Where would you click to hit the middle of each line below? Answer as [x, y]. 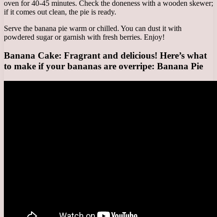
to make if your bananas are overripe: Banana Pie [103, 66]
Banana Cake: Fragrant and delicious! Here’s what [105, 56]
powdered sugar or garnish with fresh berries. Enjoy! [84, 37]
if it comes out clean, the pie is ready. [60, 12]
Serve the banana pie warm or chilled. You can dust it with [93, 28]
